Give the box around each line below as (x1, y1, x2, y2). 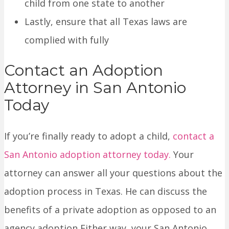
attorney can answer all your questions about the (4, 166, 222, 179)
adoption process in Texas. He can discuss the (4, 185, 207, 197)
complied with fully (25, 34, 109, 47)
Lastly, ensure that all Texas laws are (25, 15, 187, 28)
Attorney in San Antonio (4, 78, 186, 97)
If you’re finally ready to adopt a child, (4, 129, 173, 142)
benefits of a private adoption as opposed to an (4, 203, 216, 216)
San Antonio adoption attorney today (4, 148, 169, 161)
